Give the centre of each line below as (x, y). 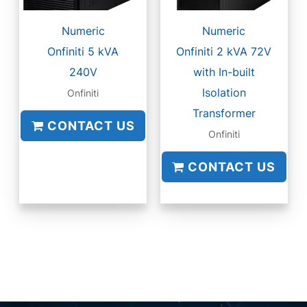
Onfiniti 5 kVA (83, 51)
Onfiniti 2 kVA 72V (224, 51)
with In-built (224, 72)
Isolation (224, 92)
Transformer (224, 113)
